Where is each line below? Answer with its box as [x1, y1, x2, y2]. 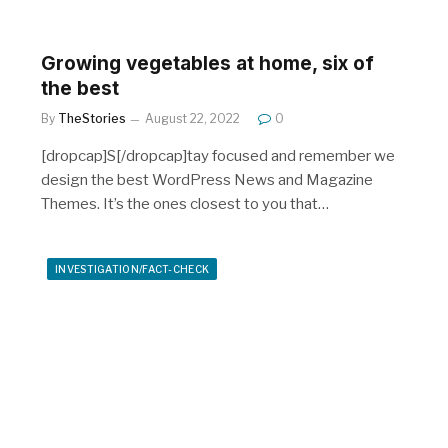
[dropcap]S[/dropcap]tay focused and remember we [41, 146, 395, 165]
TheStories [58, 110, 126, 126]
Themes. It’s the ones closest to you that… [41, 194, 329, 213]
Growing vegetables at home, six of [41, 51, 374, 75]
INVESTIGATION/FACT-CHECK [55, 262, 210, 275]
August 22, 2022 [145, 110, 240, 126]
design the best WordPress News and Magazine [41, 170, 373, 189]
